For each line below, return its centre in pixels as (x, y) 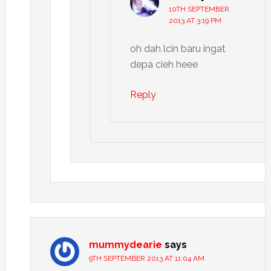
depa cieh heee (164, 65)
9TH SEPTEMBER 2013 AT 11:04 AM (146, 259)
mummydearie (125, 245)
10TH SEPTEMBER (199, 9)
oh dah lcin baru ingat (178, 49)
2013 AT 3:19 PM (195, 21)
